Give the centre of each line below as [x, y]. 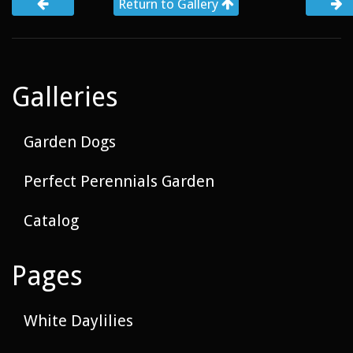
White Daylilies [78, 320]
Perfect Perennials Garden [119, 181]
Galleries [65, 97]
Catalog [51, 220]
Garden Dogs [70, 141]
